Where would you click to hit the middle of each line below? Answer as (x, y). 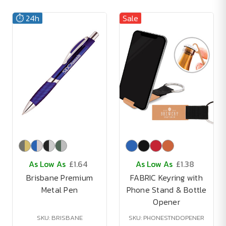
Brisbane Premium (60, 178)
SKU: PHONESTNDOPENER (166, 218)
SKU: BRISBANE (60, 218)
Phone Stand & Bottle (166, 190)
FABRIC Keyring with (166, 178)
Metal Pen (60, 190)
